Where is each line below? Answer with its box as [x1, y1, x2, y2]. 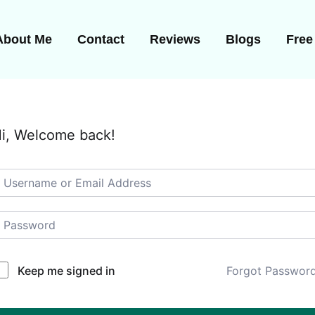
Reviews [150, 32, 200, 46]
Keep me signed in [18, 264, 115, 278]
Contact [77, 32, 124, 46]
